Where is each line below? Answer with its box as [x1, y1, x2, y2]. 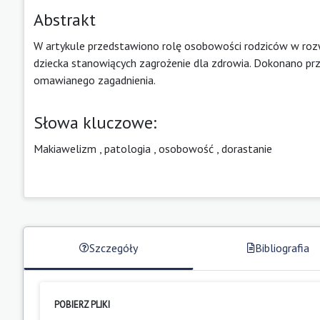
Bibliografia [254, 240, 309, 255]
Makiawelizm [34, 141, 96, 156]
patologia [104, 141, 151, 156]
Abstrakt [34, 8, 96, 31]
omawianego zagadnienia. [34, 72, 156, 87]
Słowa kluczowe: [34, 111, 156, 134]
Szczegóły [89, 240, 138, 255]
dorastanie [221, 141, 272, 156]
